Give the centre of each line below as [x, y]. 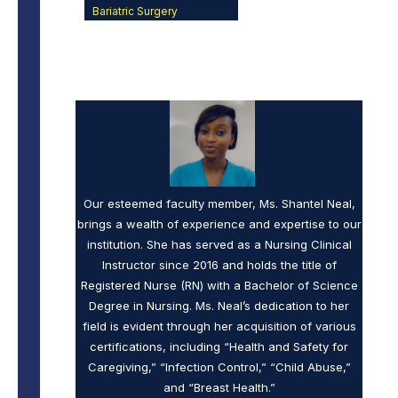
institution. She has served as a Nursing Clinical [219, 244]
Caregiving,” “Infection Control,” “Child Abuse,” [219, 366]
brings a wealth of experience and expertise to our [219, 223]
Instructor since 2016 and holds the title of [219, 264]
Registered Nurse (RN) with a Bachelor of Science [219, 285]
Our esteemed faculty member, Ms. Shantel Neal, [219, 203]
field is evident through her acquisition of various [219, 326]
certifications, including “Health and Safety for [219, 346]
